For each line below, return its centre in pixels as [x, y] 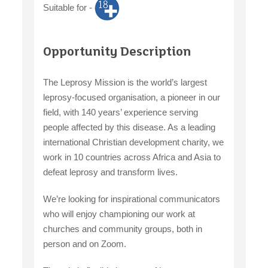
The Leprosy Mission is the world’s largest [125, 83]
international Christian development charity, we [134, 142]
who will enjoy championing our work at [119, 214]
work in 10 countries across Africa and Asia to [132, 157]
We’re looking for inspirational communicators [132, 199]
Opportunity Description [117, 53]
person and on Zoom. [86, 244]
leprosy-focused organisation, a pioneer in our [132, 98]
